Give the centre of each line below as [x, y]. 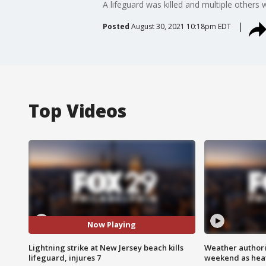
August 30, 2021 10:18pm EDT [181, 26]
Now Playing [112, 225]
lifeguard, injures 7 [65, 257]
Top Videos [77, 110]
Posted [116, 26]
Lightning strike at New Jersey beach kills [106, 247]
